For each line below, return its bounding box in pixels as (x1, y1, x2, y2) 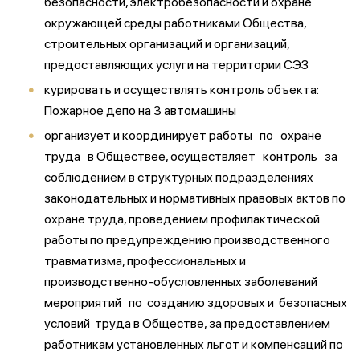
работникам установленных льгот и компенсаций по (44, 337, 343, 352)
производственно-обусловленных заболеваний (44, 274, 320, 289)
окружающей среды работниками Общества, (44, 15, 306, 31)
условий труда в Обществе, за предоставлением (44, 316, 330, 331)
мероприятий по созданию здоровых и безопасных (44, 295, 347, 310)
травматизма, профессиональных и (44, 253, 246, 268)
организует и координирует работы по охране (44, 128, 326, 143)
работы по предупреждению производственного (44, 232, 330, 247)
